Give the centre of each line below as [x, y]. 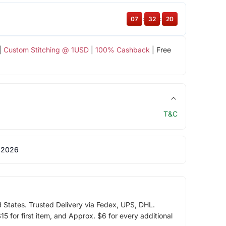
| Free [160, 49]
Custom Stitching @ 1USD [46, 49]
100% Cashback [122, 49]
